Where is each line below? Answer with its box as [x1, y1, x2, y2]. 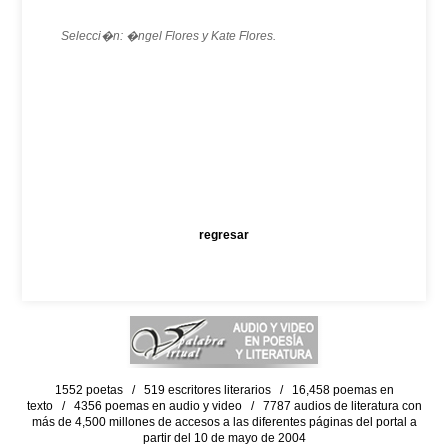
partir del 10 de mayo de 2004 [142, 431, 306, 445]
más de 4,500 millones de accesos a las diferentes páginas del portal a [31, 415, 417, 429]
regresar [199, 228, 249, 242]
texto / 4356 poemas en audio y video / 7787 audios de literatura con [26, 399, 422, 413]
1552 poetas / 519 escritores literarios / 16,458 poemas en [54, 383, 394, 397]
